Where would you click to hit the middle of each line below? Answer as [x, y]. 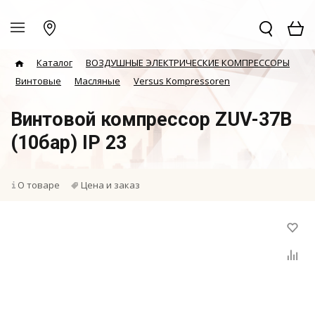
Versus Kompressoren [182, 81]
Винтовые [38, 81]
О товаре [39, 185]
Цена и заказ [110, 185]
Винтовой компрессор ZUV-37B [151, 120]
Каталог [54, 63]
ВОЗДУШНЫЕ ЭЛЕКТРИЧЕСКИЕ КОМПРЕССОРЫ [188, 63]
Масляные [97, 81]
